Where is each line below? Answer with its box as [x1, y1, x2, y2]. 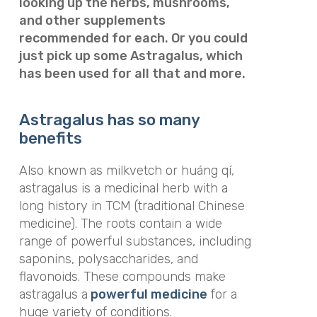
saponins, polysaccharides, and [18, 250, 198, 267]
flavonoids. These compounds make [18, 268, 226, 284]
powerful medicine [87, 286, 207, 302]
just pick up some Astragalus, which [18, 48, 243, 64]
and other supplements [18, 13, 166, 28]
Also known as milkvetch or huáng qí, [18, 162, 234, 178]
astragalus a [18, 286, 88, 302]
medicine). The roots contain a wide [18, 215, 222, 231]
